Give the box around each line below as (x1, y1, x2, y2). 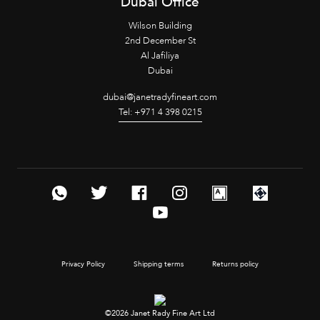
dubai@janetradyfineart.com (103, 90, 217, 104)
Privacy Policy (61, 259, 105, 270)
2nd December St (124, 34, 196, 47)
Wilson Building (128, 19, 192, 32)
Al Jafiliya (141, 49, 179, 62)
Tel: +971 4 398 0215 (118, 105, 202, 119)
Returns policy (212, 259, 259, 270)
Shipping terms (134, 259, 184, 270)
